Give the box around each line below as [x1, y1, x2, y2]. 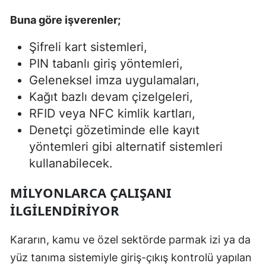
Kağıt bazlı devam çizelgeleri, [29, 90, 193, 104]
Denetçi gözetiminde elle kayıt [29, 123, 199, 138]
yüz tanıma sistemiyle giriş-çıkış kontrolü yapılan [10, 251, 252, 264]
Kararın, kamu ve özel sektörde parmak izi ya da [10, 233, 251, 246]
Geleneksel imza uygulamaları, [29, 73, 199, 88]
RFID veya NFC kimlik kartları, [29, 106, 195, 121]
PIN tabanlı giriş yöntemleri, [29, 56, 183, 71]
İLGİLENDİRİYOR [10, 201, 119, 220]
